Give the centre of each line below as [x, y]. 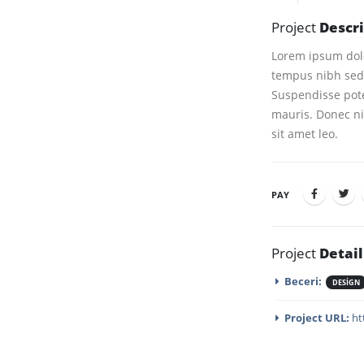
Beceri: [303, 282]
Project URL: [317, 318]
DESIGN [346, 282]
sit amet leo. [305, 134]
